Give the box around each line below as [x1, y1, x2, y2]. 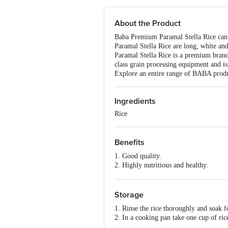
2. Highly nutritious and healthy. [115, 161, 208, 169]
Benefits [115, 137, 145, 148]
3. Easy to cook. [115, 170, 161, 178]
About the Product [115, 18, 181, 28]
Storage [115, 190, 144, 200]
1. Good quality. [115, 152, 161, 160]
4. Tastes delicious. [115, 180, 169, 187]
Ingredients [115, 96, 156, 106]
